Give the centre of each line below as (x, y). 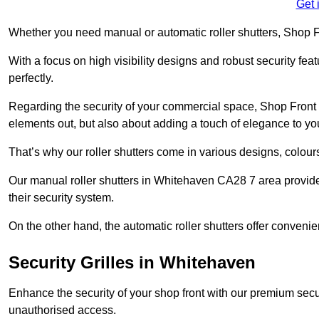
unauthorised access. (64, 310)
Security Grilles (71, 262)
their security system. (63, 197)
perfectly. (31, 78)
